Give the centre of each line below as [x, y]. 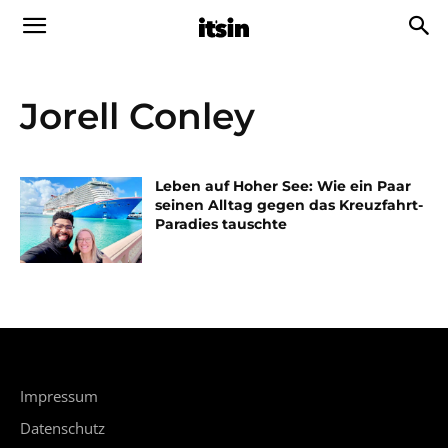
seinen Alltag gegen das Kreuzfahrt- [289, 205]
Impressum [59, 395]
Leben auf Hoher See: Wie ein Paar [283, 186]
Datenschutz [62, 427]
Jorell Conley [137, 116]
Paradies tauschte [221, 224]
